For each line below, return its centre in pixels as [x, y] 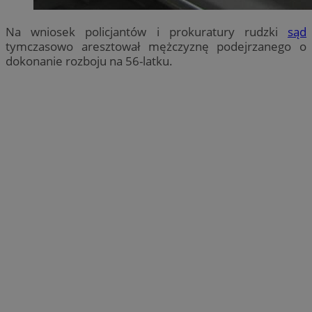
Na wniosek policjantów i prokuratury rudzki [147, 31]
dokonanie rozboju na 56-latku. [89, 61]
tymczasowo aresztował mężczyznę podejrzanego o [156, 46]
